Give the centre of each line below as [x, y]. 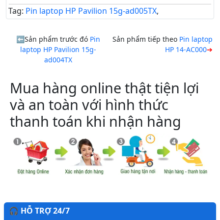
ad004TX [58, 59]
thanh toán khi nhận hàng [96, 121]
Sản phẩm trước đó [57, 39]
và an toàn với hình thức [89, 104]
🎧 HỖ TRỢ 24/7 [39, 211]
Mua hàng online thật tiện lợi [104, 87]
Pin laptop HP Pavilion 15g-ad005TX [91, 11]
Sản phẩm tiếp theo [146, 39]
